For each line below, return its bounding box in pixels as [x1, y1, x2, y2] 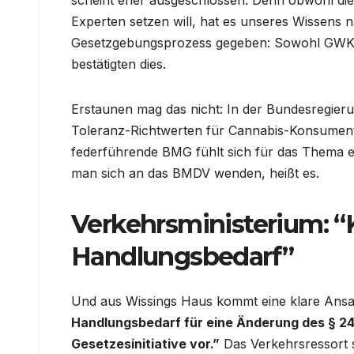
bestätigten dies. [71, 56, 166, 73]
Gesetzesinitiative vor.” [71, 335, 220, 352]
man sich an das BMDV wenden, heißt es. [71, 165, 319, 182]
